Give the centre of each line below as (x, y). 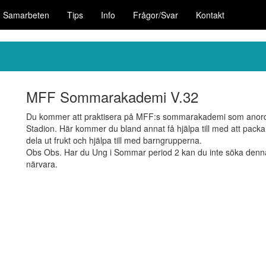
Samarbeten (26, 15)
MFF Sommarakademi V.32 (112, 96)
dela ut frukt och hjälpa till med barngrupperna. (114, 140)
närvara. (42, 164)
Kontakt (210, 15)
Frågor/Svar (156, 15)
